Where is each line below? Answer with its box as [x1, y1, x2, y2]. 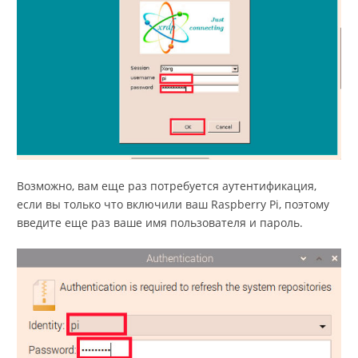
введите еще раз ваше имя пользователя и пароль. [17, 214, 303, 230]
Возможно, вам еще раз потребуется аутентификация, [17, 177, 316, 193]
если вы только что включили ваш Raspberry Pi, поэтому [17, 196, 329, 212]
